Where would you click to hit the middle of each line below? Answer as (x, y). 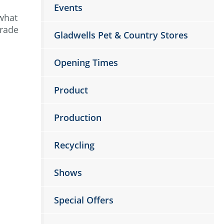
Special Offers (84, 200)
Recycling (74, 145)
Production (78, 117)
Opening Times (86, 62)
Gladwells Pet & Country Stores (121, 35)
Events (68, 7)
